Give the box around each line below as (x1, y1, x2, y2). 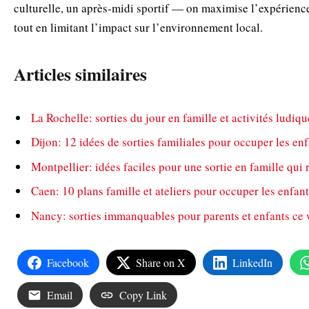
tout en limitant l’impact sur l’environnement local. (14, 19, 263, 35)
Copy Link (119, 288, 167, 303)
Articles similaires (14, 61, 147, 88)
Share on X (136, 255, 186, 270)
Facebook (47, 255, 89, 270)
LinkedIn (232, 255, 272, 270)
